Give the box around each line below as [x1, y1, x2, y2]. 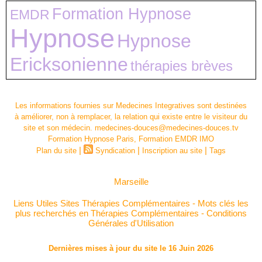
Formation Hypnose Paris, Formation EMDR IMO [48, 135, 214, 144]
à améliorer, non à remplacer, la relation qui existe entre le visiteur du [15, 112, 247, 122]
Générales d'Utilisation [88, 218, 174, 229]
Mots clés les [198, 198, 249, 209]
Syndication [95, 146, 135, 156]
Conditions [206, 208, 247, 219]
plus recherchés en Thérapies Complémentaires [15, 208, 199, 219]
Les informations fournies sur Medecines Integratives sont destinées [15, 101, 247, 111]
